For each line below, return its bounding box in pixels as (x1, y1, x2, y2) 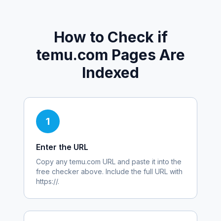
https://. (36, 177, 59, 185)
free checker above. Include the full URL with (36, 167, 183, 176)
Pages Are (108, 46, 185, 64)
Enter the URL (36, 142, 88, 152)
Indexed (82, 64, 139, 81)
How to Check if (53, 28, 168, 46)
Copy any (36, 157, 70, 166)
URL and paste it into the (101, 157, 182, 166)
